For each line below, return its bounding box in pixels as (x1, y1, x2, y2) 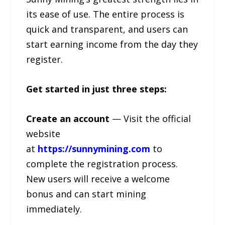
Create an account (26, 112, 113, 125)
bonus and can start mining (26, 187, 147, 200)
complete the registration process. (26, 157, 178, 170)
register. (26, 53, 63, 65)
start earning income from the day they (26, 38, 198, 50)
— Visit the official (112, 112, 191, 125)
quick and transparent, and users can (26, 23, 188, 35)
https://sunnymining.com (38, 142, 153, 155)
